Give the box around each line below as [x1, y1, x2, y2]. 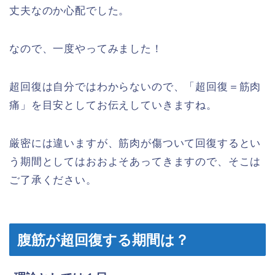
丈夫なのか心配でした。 [9, 5, 130, 17]
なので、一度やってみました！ [9, 43, 163, 55]
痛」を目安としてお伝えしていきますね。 [9, 99, 217, 112]
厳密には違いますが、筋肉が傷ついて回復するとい [9, 137, 261, 150]
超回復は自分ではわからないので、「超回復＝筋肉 [9, 81, 261, 93]
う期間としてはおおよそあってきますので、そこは [9, 156, 261, 168]
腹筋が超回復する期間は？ [17, 231, 189, 248]
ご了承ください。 [9, 174, 97, 187]
